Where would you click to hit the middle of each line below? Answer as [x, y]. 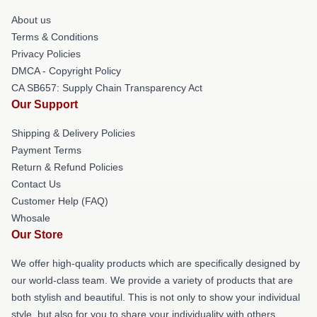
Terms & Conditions [55, 37]
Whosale [31, 218]
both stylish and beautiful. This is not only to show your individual [156, 298]
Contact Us [36, 184]
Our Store [37, 235]
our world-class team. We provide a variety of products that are [152, 281]
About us [31, 20]
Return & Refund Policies [67, 167]
